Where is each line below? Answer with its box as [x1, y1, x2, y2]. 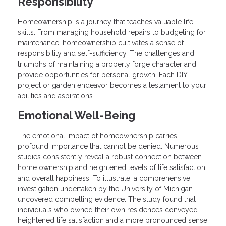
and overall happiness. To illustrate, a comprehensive [18, 174, 190, 183]
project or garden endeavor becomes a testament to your [18, 81, 206, 90]
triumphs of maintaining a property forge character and [18, 60, 196, 69]
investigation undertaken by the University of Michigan [18, 185, 193, 193]
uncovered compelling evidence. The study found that [18, 195, 196, 204]
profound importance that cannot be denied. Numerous [18, 142, 199, 151]
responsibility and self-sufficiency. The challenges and [18, 49, 194, 58]
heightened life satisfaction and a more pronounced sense [18, 216, 207, 225]
